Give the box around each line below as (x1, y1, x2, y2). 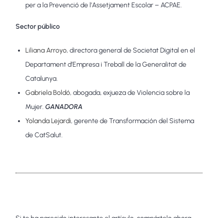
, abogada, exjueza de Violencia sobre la (70, 88, 190, 97)
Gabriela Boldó (25, 88, 71, 97)
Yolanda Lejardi (25, 116, 72, 125)
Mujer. (25, 102, 46, 111)
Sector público (16, 22, 60, 31)
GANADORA (45, 102, 83, 111)
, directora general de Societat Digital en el (67, 46, 196, 54)
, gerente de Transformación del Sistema (71, 116, 195, 125)
